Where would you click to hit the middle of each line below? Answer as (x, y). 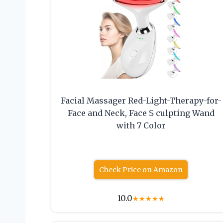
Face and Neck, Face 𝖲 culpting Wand (141, 113)
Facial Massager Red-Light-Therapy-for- (141, 101)
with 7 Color (141, 126)
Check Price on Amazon (141, 170)
